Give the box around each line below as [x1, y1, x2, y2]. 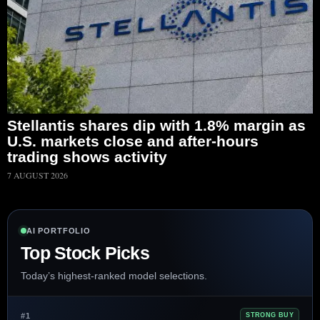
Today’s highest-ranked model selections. [21, 270, 207, 282]
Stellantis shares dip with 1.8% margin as [7, 117, 306, 134]
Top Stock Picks [21, 243, 149, 264]
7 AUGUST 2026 [7, 169, 68, 181]
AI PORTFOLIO [26, 226, 91, 236]
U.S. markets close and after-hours [7, 133, 259, 150]
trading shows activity [7, 149, 167, 166]
